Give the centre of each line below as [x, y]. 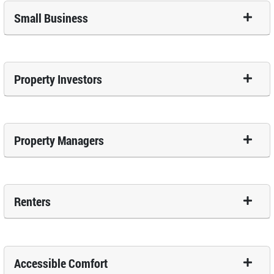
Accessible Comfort [61, 263]
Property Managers [59, 140]
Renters [33, 202]
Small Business [51, 17]
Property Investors [58, 79]
